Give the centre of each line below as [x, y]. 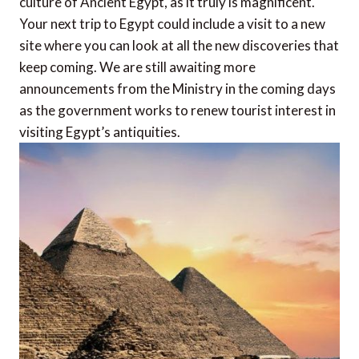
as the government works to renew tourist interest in [177, 111]
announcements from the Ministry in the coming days [177, 89]
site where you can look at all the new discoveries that [179, 46]
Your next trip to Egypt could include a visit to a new [172, 24]
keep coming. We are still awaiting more [137, 67]
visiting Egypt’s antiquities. [100, 132]
